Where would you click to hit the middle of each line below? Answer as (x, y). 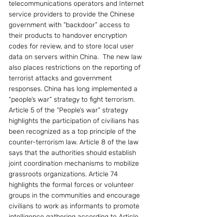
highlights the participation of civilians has (75, 121)
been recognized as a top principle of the (73, 131)
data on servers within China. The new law (76, 57)
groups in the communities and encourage (75, 195)
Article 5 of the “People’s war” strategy (69, 110)
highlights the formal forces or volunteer (72, 185)
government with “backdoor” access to (70, 25)
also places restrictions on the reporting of (76, 67)
